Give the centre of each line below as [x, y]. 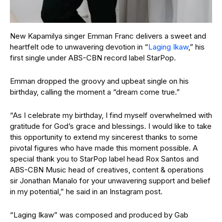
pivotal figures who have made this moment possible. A [104, 148]
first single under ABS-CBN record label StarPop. [93, 57]
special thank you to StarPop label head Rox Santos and [104, 159]
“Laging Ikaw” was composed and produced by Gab [99, 215]
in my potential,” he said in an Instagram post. [86, 191]
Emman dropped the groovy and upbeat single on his [99, 81]
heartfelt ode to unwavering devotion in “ [79, 47]
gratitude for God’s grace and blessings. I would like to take [111, 126]
